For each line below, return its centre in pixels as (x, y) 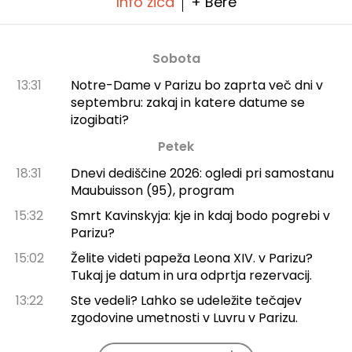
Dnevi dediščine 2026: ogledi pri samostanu (202, 173)
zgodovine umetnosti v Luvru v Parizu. (184, 317)
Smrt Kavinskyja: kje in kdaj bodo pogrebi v (200, 215)
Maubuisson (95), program (152, 190)
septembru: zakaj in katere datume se (187, 102)
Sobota (176, 58)
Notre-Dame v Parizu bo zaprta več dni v (196, 85)
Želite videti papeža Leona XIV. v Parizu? (191, 258)
